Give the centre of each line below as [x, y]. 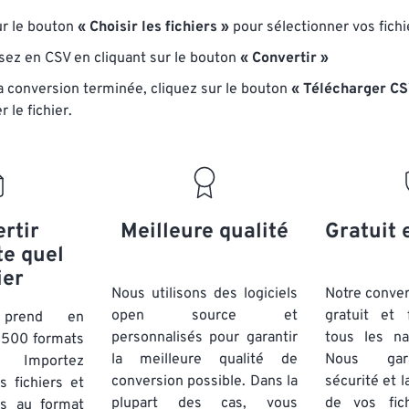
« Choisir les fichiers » [153, 27]
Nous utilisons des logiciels [204, 294]
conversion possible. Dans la [204, 382]
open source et [204, 316]
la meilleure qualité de [204, 360]
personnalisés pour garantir [204, 338]
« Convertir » [284, 58]
